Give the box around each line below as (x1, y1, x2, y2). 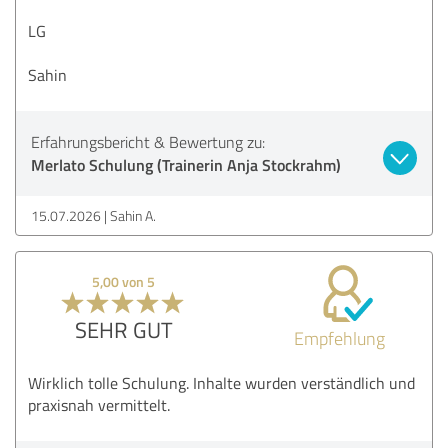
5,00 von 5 (92, 271, 156, 291)
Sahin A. (110, 205, 156, 225)
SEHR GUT (74, 313, 173, 345)
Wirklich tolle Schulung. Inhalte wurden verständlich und (28, 371, 415, 394)
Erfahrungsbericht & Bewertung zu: (31, 130, 265, 153)
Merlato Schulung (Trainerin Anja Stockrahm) (31, 152, 341, 176)
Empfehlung (293, 325, 385, 350)
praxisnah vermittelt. (28, 393, 170, 416)
